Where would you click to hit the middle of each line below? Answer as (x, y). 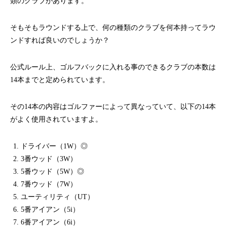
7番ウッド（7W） (49, 184)
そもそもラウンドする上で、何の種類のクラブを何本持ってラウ (113, 28)
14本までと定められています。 (60, 80)
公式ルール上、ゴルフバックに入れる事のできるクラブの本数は (113, 67)
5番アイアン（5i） (50, 210)
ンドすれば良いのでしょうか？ (60, 40)
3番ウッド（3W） (49, 159)
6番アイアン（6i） (50, 222)
